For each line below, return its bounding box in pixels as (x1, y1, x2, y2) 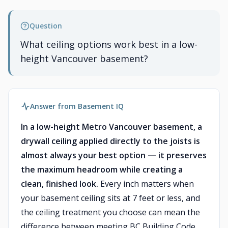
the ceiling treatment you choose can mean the (21, 207, 200, 218)
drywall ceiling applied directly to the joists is (21, 135, 200, 147)
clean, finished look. (21, 178, 98, 189)
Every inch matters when (98, 178, 194, 189)
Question (30, 21, 62, 31)
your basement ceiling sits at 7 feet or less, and (21, 192, 200, 204)
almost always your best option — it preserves (21, 150, 207, 161)
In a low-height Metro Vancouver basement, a (21, 121, 202, 132)
